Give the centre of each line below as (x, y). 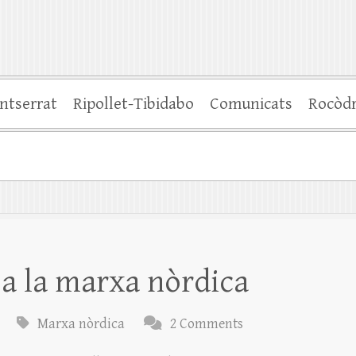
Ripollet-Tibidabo (133, 104)
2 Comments (207, 324)
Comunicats (251, 104)
